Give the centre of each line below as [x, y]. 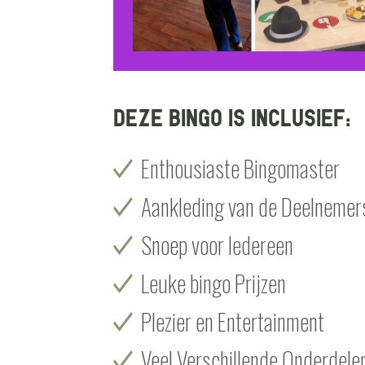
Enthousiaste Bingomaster [241, 168]
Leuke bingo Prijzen [214, 283]
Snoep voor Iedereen [218, 244]
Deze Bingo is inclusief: [232, 116]
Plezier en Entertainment [233, 321]
